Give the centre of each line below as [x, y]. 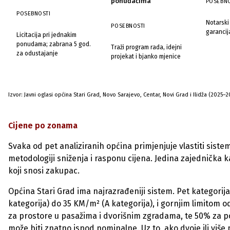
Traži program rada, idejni [147, 47]
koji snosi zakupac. [44, 171]
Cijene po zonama [43, 126]
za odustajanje [37, 53]
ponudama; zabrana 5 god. [54, 44]
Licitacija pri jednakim [46, 35]
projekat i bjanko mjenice [146, 56]
